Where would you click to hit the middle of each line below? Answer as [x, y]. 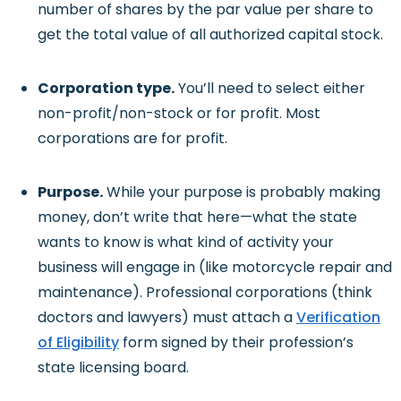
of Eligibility [78, 342]
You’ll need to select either [270, 88]
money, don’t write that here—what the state [197, 217]
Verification [338, 317]
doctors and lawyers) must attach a [167, 317]
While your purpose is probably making [242, 192]
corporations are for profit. [132, 138]
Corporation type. [106, 88]
